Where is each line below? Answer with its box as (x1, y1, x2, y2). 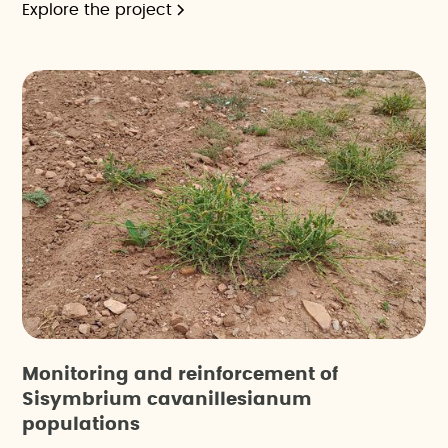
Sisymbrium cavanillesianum (22, 391, 313, 410)
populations (22, 416, 141, 435)
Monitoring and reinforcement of (22, 366, 339, 385)
